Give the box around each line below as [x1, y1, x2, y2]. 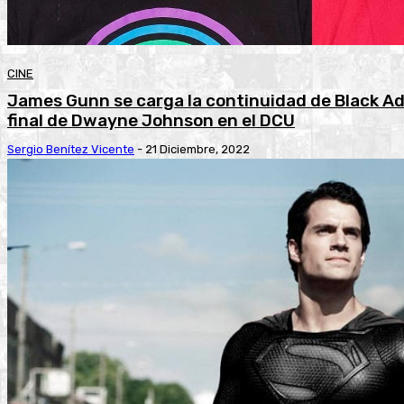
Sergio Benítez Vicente [7, 142, 134, 157]
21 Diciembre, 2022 [145, 142, 250, 157]
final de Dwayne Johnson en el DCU [7, 110, 295, 132]
